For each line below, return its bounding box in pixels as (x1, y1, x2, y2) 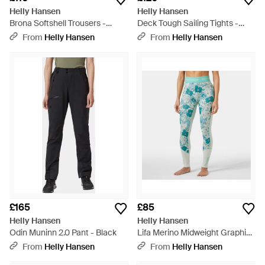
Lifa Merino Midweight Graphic (137, 227, 251, 238)
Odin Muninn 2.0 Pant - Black (9, 227, 117, 238)
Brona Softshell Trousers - (9, 18, 106, 28)
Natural (9, 30, 38, 40)
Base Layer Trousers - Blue (137, 239, 237, 250)
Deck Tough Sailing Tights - (137, 18, 238, 28)
